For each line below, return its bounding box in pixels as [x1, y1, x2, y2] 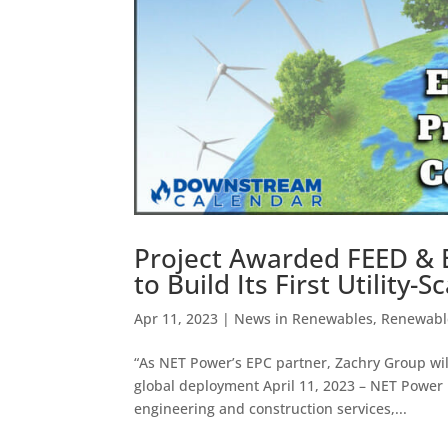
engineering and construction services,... [134, 398, 408, 418]
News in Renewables [234, 308, 374, 328]
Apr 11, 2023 [134, 308, 219, 328]
